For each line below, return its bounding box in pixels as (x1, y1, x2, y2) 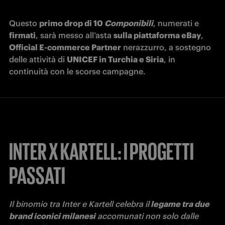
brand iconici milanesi (9, 211, 95, 221)
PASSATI (9, 162, 65, 186)
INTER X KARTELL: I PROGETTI (9, 138, 194, 162)
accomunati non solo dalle (95, 211, 198, 221)
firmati (9, 30, 36, 41)
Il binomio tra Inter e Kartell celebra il (9, 199, 149, 209)
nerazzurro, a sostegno (121, 42, 211, 53)
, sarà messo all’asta (36, 30, 114, 41)
